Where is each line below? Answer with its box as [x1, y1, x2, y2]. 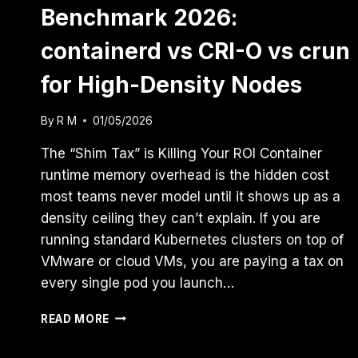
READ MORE [41, 312, 110, 325]
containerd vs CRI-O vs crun [41, 38, 350, 66]
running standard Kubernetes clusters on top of [41, 231, 344, 248]
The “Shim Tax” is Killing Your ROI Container [41, 145, 322, 161]
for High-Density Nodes [41, 71, 302, 99]
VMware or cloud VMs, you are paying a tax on [41, 253, 344, 269]
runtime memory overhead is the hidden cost [41, 166, 329, 183]
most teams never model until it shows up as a [41, 188, 340, 205]
